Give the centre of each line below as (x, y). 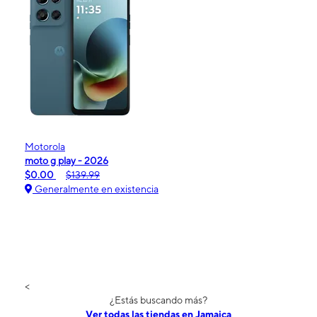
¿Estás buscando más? (158, 300)
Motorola (45, 146)
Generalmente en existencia (96, 189)
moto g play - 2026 (67, 160)
